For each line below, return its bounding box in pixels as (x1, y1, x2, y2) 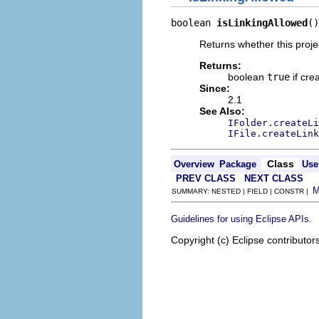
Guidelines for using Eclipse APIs (171, 214, 309, 224)
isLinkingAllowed (216, 17, 308, 28)
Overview (174, 159, 214, 169)
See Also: (199, 105, 245, 117)
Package (219, 159, 256, 169)
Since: (199, 83, 230, 94)
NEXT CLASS (244, 173, 303, 184)
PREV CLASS (176, 173, 236, 184)
